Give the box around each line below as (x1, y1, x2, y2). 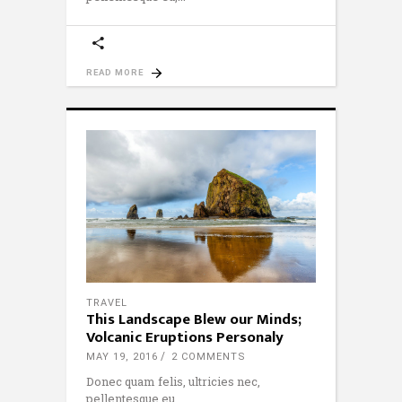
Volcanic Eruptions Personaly (86, 325, 284, 351)
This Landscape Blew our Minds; (86, 307, 301, 333)
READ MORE (86, 66, 144, 77)
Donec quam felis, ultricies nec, (86, 373, 260, 390)
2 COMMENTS (171, 351, 246, 363)
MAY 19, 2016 (86, 351, 158, 363)
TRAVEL (86, 297, 127, 310)
